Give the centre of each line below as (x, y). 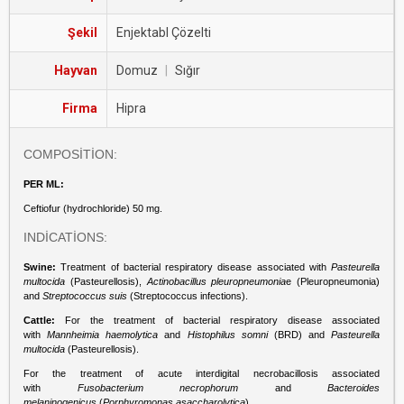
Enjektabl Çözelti (164, 32)
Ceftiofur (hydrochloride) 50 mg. (93, 208)
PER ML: (44, 184)
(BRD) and (299, 335)
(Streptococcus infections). (189, 296)
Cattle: (44, 320)
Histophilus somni (227, 335)
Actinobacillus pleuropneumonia (216, 281)
